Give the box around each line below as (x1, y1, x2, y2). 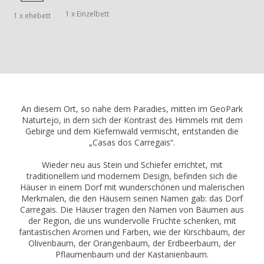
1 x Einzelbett (65, 9, 110, 19)
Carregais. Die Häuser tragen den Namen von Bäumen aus (20, 204, 244, 216)
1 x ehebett (13, 11, 51, 21)
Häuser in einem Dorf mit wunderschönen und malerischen (19, 181, 245, 193)
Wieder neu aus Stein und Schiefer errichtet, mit (41, 159, 223, 171)
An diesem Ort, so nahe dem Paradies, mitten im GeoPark (21, 103, 243, 115)
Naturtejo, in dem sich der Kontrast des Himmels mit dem (21, 114, 243, 126)
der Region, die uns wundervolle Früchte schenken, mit (28, 215, 236, 227)
